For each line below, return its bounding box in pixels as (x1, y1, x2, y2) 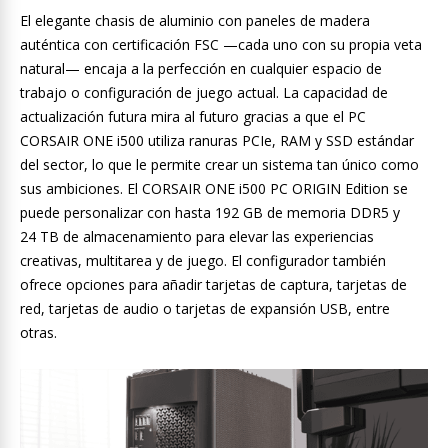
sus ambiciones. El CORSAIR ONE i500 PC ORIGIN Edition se (20, 179, 408, 199)
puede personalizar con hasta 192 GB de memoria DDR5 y (20, 203, 400, 223)
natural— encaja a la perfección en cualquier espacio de (20, 59, 382, 79)
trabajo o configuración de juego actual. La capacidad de (20, 83, 388, 103)
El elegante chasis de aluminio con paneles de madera (20, 11, 370, 31)
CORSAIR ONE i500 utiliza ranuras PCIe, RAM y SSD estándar (20, 131, 414, 151)
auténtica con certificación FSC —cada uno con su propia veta (20, 35, 422, 55)
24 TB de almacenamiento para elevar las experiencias (20, 227, 374, 247)
